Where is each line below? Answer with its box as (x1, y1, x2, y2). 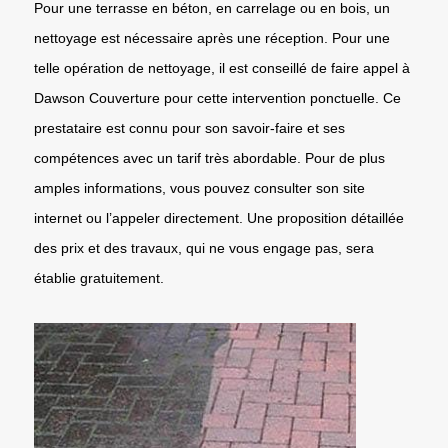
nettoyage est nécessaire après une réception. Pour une (34, 29, 390, 46)
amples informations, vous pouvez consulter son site (34, 179, 365, 196)
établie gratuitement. (34, 269, 164, 286)
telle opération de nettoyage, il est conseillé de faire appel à (34, 59, 410, 76)
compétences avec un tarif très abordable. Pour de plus (34, 149, 385, 166)
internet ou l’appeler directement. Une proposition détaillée (34, 209, 404, 226)
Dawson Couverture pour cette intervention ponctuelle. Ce (34, 89, 401, 106)
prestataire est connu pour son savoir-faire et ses (34, 119, 345, 136)
